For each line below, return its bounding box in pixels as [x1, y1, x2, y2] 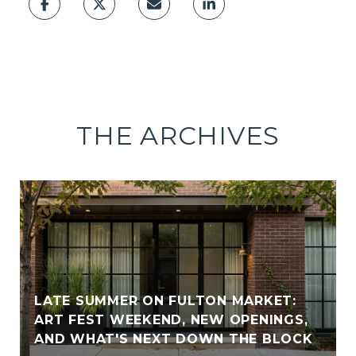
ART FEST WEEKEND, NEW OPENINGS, [34, 311, 308, 327]
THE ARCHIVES [76, 119, 280, 151]
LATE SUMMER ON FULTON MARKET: [34, 292, 296, 308]
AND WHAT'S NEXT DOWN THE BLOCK [34, 331, 313, 346]
